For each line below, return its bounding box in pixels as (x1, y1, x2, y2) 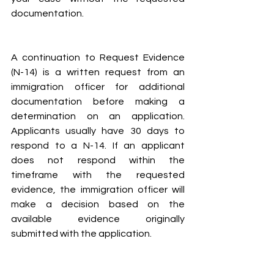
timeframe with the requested (11, 170, 185, 180)
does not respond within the (11, 155, 185, 166)
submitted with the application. (11, 229, 152, 239)
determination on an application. (11, 111, 185, 122)
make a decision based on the (11, 199, 185, 210)
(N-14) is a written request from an (11, 67, 185, 78)
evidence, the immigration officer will (11, 185, 185, 195)
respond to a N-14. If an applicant (11, 141, 185, 151)
